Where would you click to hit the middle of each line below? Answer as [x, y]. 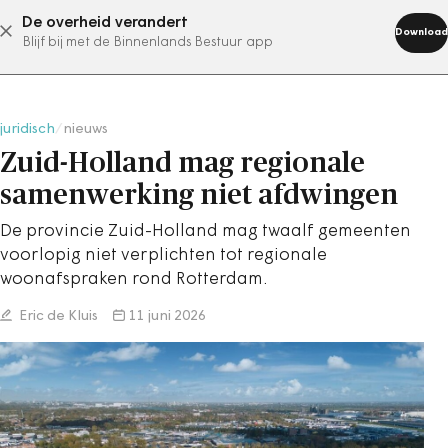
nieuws [85, 129]
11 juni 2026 [167, 316]
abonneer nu [199, 31]
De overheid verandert [105, 23]
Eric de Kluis [57, 316]
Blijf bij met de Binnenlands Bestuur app [147, 42]
